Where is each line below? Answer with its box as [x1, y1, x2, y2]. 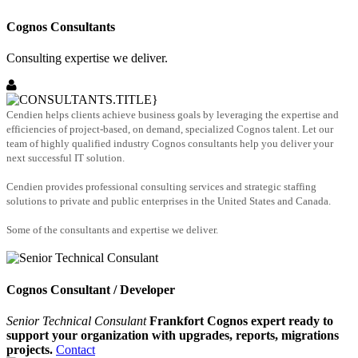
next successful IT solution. [6, 152, 125, 165]
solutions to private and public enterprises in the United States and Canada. [6, 195, 331, 208]
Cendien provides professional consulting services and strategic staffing [6, 181, 316, 193]
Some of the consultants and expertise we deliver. [6, 224, 218, 237]
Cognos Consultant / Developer [6, 282, 175, 296]
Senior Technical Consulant [6, 314, 146, 328]
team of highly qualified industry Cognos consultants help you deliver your [6, 137, 333, 150]
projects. [6, 343, 53, 356]
